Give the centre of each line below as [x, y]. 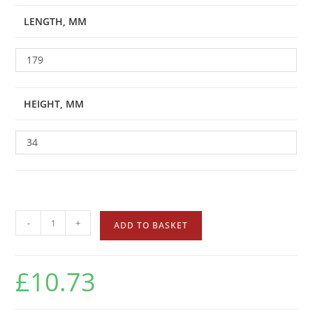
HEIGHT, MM [54, 104]
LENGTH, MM [56, 22]
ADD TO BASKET [151, 226]
